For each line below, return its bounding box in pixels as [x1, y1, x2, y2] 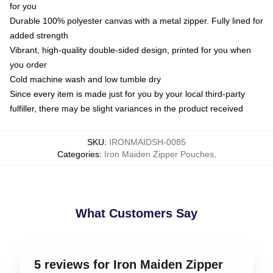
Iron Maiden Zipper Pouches [104, 149, 214, 159]
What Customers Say [76, 206, 197, 220]
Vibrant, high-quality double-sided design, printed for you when [10, 44, 251, 55]
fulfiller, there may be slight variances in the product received [10, 103, 243, 113]
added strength [10, 30, 68, 40]
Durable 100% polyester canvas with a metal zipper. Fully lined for [10, 15, 263, 26]
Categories [57, 149, 99, 159]
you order [10, 59, 47, 69]
